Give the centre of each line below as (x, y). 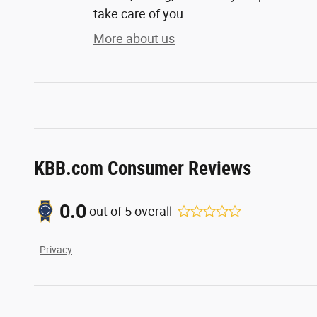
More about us (134, 38)
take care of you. (140, 13)
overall (152, 211)
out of (107, 211)
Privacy (56, 249)
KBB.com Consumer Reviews (143, 168)
